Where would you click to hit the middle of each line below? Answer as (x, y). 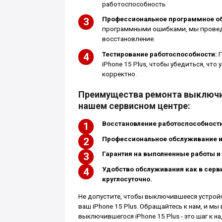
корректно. (119, 74)
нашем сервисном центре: (134, 106)
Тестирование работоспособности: (159, 54)
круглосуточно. (127, 179)
